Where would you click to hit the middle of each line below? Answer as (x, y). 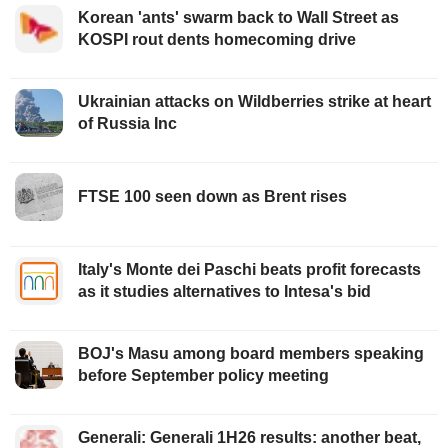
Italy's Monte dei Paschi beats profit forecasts (249, 269)
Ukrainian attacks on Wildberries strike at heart (254, 101)
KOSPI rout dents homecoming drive (217, 39)
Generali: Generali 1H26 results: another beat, (249, 437)
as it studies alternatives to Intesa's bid (224, 291)
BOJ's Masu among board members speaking (251, 353)
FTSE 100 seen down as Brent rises (212, 196)
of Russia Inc (127, 123)
